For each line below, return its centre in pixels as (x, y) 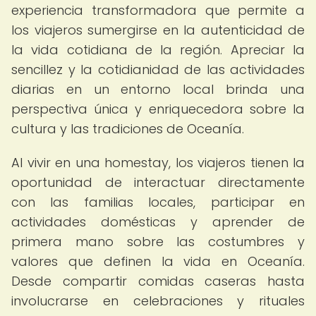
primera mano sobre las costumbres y (158, 242)
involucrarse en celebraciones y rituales (158, 301)
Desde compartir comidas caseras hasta (158, 281)
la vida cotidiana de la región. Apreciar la (158, 50)
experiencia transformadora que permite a (158, 10)
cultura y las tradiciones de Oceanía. (128, 129)
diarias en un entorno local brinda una (158, 89)
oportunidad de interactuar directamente (158, 182)
